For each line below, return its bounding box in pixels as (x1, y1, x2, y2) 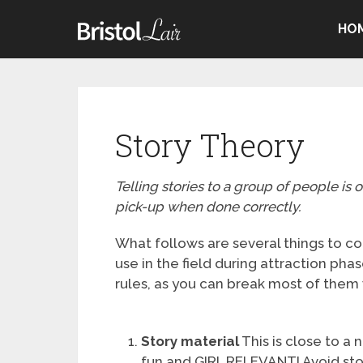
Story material (141, 332, 240, 349)
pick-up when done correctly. (115, 199, 301, 215)
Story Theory (115, 125, 305, 165)
